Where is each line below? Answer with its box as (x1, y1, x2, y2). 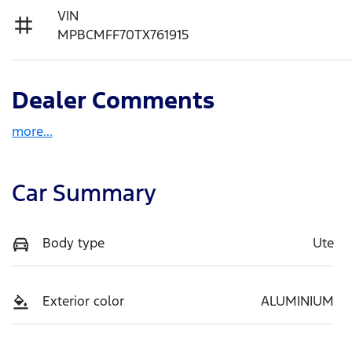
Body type (42, 233, 104, 251)
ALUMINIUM (261, 291, 334, 310)
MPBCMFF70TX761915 (57, 25, 189, 43)
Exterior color (42, 291, 124, 310)
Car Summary (12, 178, 156, 207)
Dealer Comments (12, 85, 214, 115)
